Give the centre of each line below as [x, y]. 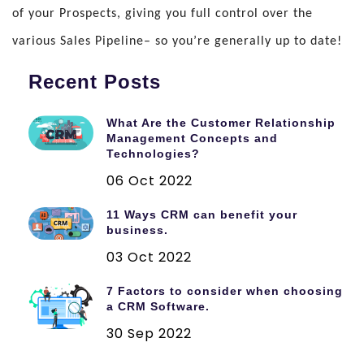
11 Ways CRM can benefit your [202, 215]
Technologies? [153, 154]
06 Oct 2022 [149, 181]
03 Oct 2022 [149, 258]
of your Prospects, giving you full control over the [162, 14]
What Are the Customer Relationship [221, 123]
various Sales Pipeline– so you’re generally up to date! [177, 42]
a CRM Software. [158, 307]
